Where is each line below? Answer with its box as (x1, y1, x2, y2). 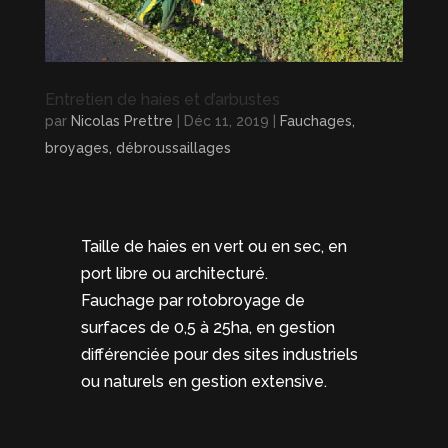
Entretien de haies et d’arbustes (44, 89, 280, 109)
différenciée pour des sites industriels (80, 344, 358, 364)
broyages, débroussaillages (44, 139, 231, 156)
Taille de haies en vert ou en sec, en (80, 236, 347, 256)
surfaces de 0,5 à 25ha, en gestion (80, 317, 335, 337)
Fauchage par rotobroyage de (80, 290, 305, 310)
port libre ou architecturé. (80, 263, 268, 283)
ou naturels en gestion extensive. (80, 371, 327, 391)
